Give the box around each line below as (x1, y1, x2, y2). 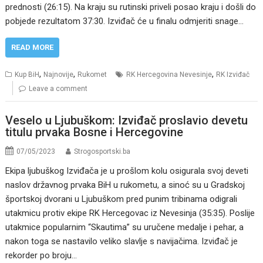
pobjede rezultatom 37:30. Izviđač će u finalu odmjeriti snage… (5, 15, 244, 26)
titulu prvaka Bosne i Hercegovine (5, 125, 184, 140)
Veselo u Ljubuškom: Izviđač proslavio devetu (5, 113, 248, 128)
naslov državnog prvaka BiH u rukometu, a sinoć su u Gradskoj (5, 180, 245, 191)
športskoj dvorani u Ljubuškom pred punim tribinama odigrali (5, 194, 238, 205)
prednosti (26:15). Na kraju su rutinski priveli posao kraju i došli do (5, 1, 257, 12)
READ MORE (11, 42, 54, 52)
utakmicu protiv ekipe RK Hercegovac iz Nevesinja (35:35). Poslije (5, 208, 255, 219)
